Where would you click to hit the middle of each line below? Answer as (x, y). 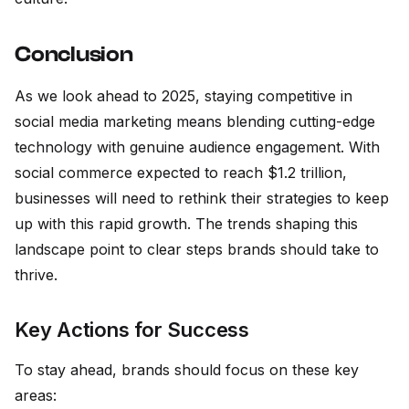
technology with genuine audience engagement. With (197, 147)
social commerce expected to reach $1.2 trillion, (181, 173)
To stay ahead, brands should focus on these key (187, 370)
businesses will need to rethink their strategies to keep (202, 199)
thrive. (36, 275)
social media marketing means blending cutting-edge (195, 122)
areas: (36, 396)
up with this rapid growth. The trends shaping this (186, 224)
